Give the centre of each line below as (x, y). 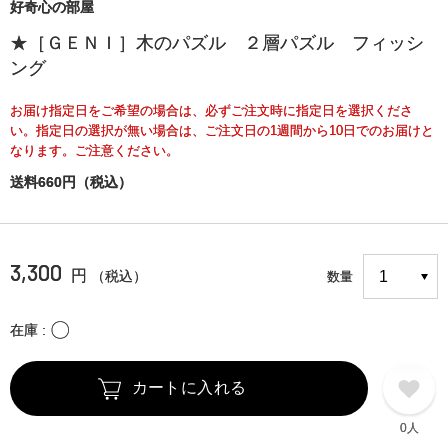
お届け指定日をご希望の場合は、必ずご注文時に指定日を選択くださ (211, 111)
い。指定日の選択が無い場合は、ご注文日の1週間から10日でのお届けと (222, 131)
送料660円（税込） (71, 182)
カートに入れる (189, 388)
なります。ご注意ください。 (94, 151)
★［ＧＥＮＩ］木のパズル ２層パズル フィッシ (217, 43)
